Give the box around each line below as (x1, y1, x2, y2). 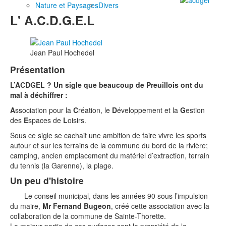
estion (186, 104, 205, 115)
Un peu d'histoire (10, 174, 84, 187)
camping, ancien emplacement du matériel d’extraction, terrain (10, 150, 209, 160)
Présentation (10, 63, 65, 76)
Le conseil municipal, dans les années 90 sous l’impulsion (10, 190, 208, 201)
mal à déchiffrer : (10, 89, 68, 100)
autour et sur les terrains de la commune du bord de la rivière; (10, 140, 208, 150)
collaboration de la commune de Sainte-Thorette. (10, 210, 166, 221)
